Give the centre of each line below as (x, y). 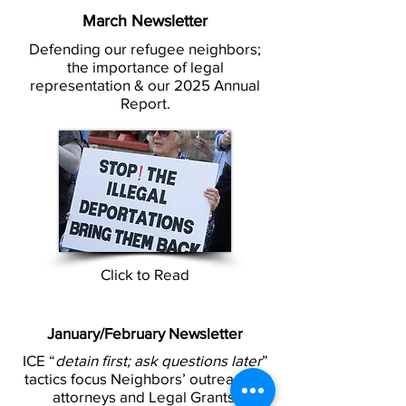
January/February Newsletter (145, 333)
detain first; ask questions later (158, 360)
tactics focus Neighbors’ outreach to (145, 378)
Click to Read (145, 274)
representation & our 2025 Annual (145, 85)
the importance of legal (145, 67)
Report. (145, 103)
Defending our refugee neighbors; (145, 48)
